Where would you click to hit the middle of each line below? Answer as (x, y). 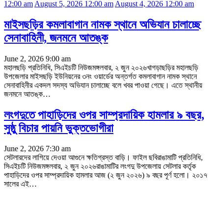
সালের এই (16, 184)
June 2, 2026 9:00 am (37, 58)
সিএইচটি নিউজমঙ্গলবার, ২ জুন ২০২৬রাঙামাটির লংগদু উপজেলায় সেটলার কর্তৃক (100, 166)
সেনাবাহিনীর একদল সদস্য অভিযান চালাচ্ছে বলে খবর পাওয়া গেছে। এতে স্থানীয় (103, 85)
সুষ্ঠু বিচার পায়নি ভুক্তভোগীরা (59, 128)
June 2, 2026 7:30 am (37, 149)
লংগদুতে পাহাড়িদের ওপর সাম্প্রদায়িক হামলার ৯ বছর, (104, 115)
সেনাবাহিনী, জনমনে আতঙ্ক (56, 38)
